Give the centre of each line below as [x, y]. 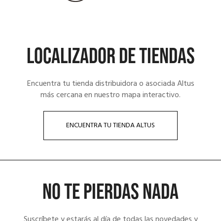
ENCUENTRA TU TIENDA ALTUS [110, 126]
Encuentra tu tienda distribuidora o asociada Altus [110, 84]
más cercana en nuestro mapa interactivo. [110, 95]
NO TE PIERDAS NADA [110, 192]
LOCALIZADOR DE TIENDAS [110, 57]
